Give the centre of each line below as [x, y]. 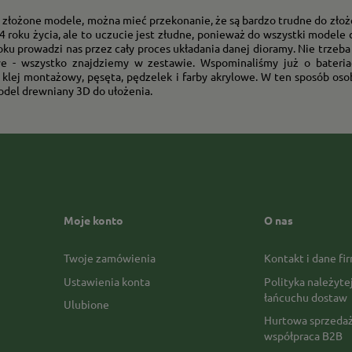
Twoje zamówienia [109, 258]
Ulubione [86, 304]
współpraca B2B [303, 336]
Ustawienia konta [106, 281]
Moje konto [93, 220]
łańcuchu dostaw [305, 297]
